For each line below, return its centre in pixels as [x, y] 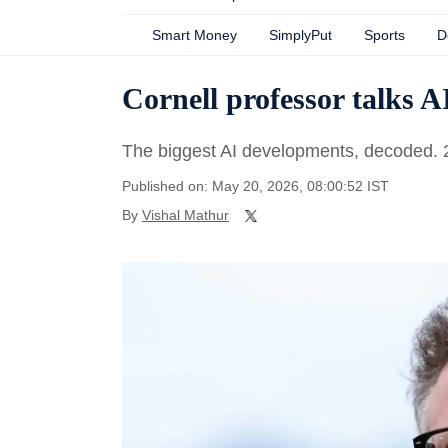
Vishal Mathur [185, 215]
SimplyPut [300, 35]
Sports [384, 35]
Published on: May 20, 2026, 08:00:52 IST [255, 186]
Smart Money [194, 35]
